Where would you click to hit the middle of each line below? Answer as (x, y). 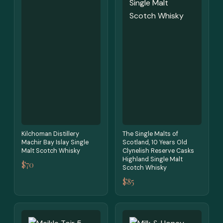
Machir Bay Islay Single (55, 142)
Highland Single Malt (153, 159)
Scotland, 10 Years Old (155, 142)
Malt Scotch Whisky (51, 151)
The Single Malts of (150, 134)
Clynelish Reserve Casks (158, 151)
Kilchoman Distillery (50, 134)
